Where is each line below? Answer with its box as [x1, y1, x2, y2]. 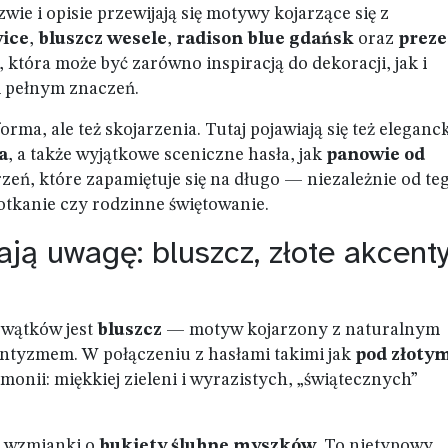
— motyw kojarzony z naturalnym [162, 321, 440, 339]
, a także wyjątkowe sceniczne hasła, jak [8, 146, 326, 164]
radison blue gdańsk [176, 30, 354, 48]
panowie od [326, 146, 425, 164]
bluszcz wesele [38, 30, 167, 48]
